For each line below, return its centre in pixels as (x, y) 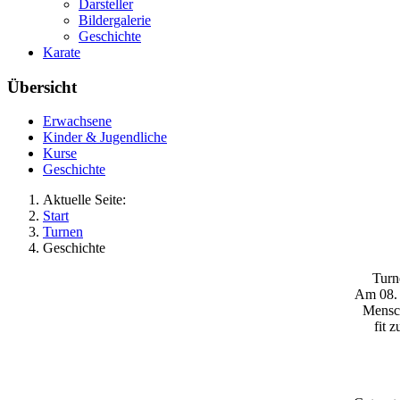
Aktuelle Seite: (88, 200)
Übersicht (42, 87)
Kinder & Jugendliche (105, 137)
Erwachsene (77, 121)
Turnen (63, 232)
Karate (62, 52)
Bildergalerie (115, 20)
